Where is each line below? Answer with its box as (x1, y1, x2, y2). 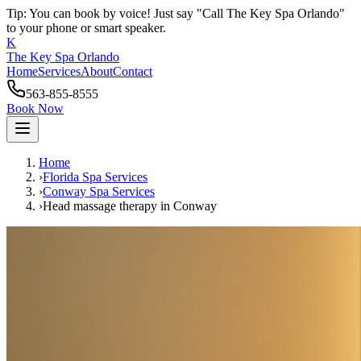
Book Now (6, 102, 64, 115)
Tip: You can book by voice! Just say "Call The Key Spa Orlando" (6, 6, 345, 20)
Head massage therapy (43, 199, 157, 213)
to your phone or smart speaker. (6, 21, 166, 35)
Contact (113, 64, 152, 78)
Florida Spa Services (43, 170, 147, 184)
